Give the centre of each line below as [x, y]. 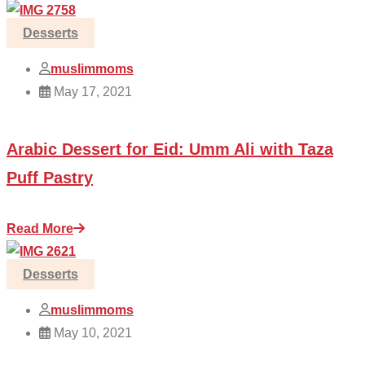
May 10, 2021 [91, 332]
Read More [40, 228]
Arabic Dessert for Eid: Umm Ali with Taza [170, 149]
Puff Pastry [50, 177]
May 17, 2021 [91, 91]
